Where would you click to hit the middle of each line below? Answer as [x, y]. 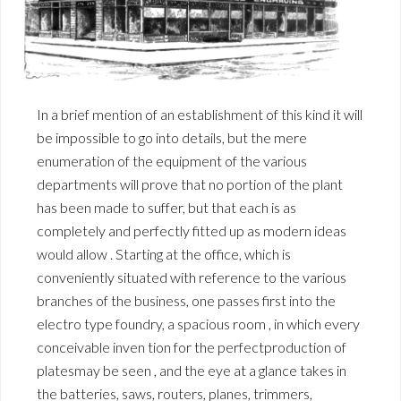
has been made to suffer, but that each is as [166, 207]
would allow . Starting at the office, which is [164, 253]
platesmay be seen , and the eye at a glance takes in [192, 370]
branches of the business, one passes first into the [186, 300]
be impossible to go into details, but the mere [172, 137]
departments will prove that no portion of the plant [190, 183]
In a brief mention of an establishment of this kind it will [200, 114]
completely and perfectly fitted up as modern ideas [192, 230]
